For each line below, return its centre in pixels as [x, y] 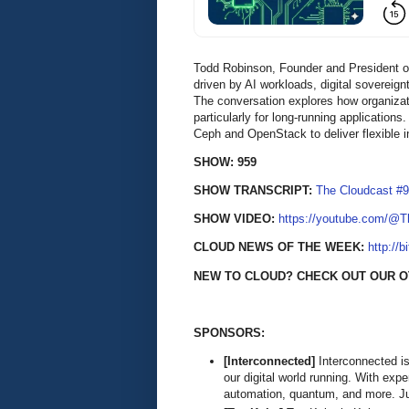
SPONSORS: [229, 332]
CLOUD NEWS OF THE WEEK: [279, 247]
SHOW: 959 [225, 162]
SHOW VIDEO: [236, 219]
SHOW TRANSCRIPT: [255, 190]
